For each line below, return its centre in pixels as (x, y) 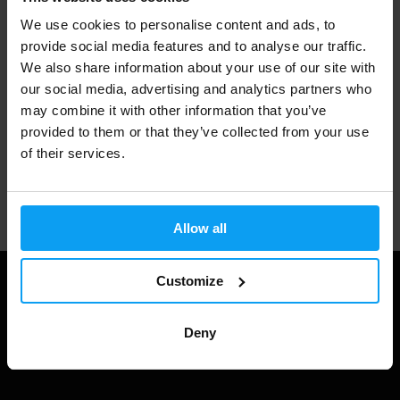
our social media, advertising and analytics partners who (196, 89)
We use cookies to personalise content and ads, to (178, 25)
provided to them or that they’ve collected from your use (195, 132)
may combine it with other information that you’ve (174, 110)
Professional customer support (175, 188)
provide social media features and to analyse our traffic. (194, 46)
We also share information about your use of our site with (198, 67)
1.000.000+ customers (151, 117)
